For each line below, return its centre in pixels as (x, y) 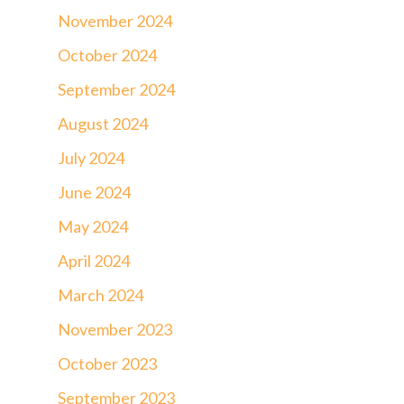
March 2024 (101, 294)
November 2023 (115, 329)
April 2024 (94, 260)
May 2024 (93, 226)
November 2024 (115, 20)
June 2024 (94, 192)
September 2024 (116, 89)
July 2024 (91, 157)
